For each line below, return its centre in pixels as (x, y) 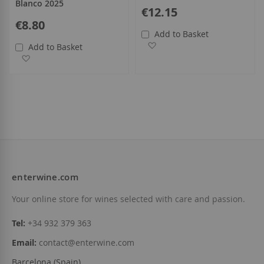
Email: (24, 243)
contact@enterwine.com (87, 243)
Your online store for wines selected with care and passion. (128, 199)
